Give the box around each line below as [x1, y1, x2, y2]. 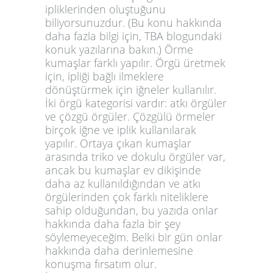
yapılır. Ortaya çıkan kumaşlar [45, 135, 191, 151]
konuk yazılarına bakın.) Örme [45, 41, 193, 57]
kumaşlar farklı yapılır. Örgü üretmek [45, 55, 225, 70]
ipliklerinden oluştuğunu [45, 1, 166, 16]
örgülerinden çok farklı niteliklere [45, 189, 208, 204]
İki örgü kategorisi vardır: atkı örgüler [45, 95, 227, 110]
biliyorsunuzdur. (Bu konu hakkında [45, 15, 222, 30]
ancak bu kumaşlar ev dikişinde [45, 162, 201, 177]
